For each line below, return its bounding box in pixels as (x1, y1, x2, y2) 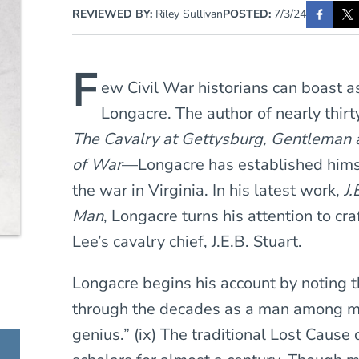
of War (72, 153, 123, 175)
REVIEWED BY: (72, 6, 156, 22)
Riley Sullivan (155, 6, 224, 22)
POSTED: (223, 6, 272, 22)
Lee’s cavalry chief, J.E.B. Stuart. (72, 230, 303, 252)
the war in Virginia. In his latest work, (72, 179, 345, 201)
